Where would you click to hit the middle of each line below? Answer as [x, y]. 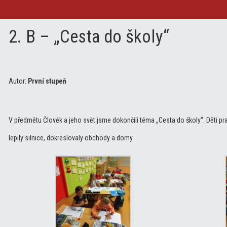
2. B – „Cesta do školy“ [89, 36]
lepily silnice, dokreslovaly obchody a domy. [71, 138]
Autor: [18, 81]
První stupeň [47, 81]
